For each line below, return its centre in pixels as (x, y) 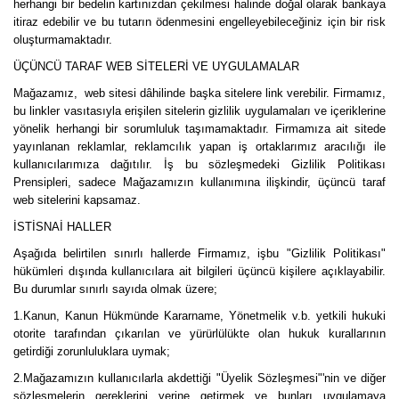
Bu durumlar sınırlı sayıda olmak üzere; (115, 289)
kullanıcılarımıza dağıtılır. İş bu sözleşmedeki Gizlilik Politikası (199, 164)
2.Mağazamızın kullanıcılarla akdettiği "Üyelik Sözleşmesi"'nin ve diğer (199, 378)
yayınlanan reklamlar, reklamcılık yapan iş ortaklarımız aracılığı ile (199, 147)
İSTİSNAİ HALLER (62, 227)
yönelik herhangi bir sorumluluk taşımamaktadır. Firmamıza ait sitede (199, 129)
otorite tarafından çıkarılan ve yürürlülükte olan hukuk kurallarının (199, 334)
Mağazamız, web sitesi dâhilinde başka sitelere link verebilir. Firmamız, (199, 93)
